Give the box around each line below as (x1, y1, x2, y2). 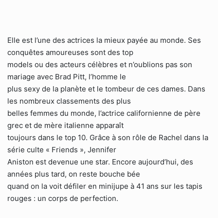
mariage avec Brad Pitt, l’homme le (7, 72, 126, 81)
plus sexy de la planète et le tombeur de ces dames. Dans (7, 84, 205, 93)
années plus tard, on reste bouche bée (7, 169, 140, 179)
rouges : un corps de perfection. (7, 194, 118, 203)
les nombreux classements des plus (7, 96, 131, 106)
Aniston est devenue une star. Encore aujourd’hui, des (7, 157, 193, 166)
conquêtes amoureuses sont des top (7, 48, 133, 57)
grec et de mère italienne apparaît (7, 121, 124, 130)
